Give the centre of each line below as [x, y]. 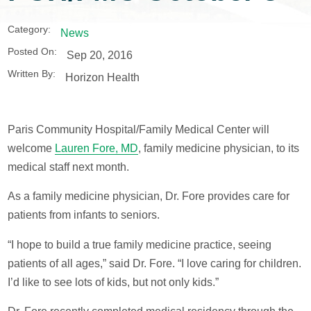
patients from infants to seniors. [84, 215]
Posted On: [33, 52]
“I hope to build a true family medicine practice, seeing [140, 244]
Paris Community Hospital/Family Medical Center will [139, 129]
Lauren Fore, [88, 148]
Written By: [32, 74]
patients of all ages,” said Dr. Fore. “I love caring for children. [155, 263]
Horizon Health [102, 77]
